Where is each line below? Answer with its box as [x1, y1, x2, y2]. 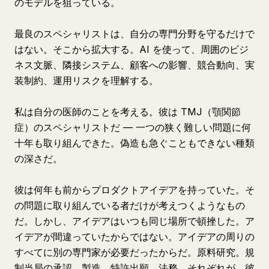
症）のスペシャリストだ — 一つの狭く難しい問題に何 [14, 121, 251, 133]
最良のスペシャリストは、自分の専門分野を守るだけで [14, 28, 255, 40]
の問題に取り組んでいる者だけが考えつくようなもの [14, 199, 245, 211]
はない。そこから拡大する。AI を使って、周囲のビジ [14, 43, 249, 55]
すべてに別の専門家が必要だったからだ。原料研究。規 [14, 246, 255, 258]
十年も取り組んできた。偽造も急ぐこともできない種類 [14, 137, 255, 149]
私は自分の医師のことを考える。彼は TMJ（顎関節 [14, 106, 241, 118]
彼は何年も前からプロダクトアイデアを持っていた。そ [14, 184, 255, 196]
